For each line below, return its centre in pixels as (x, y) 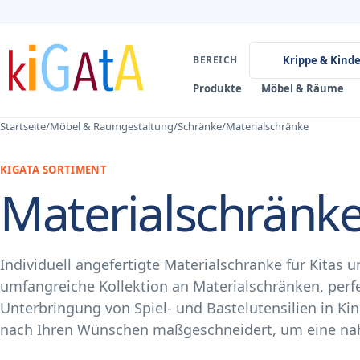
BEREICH (215, 60)
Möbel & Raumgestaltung (112, 126)
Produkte (217, 88)
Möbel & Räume (303, 88)
